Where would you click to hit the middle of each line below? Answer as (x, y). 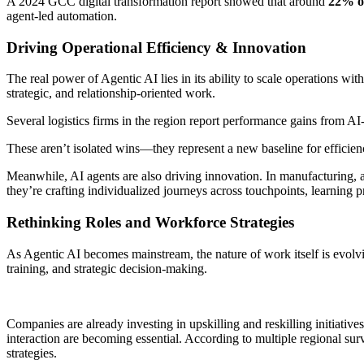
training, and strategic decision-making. (107, 268)
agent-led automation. (62, 15)
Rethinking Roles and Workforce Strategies (150, 223)
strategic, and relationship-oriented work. (111, 93)
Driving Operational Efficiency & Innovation (156, 47)
